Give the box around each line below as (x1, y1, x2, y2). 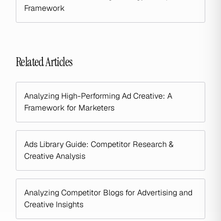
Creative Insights (24, 199, 83, 210)
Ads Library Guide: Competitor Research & (24, 139, 174, 149)
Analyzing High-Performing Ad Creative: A (24, 91, 172, 101)
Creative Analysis (24, 151, 85, 161)
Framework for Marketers (24, 103, 114, 113)
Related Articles (16, 54, 73, 70)
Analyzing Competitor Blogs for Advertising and (24, 187, 192, 198)
